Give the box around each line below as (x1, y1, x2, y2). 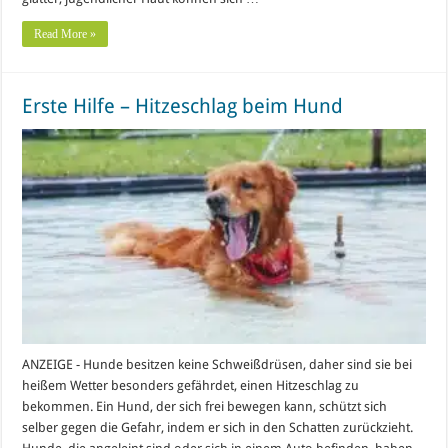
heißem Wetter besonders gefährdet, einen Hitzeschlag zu (22, 377, 360, 393)
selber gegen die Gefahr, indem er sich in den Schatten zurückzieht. (22, 419, 414, 435)
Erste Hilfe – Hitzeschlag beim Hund (22, 93, 344, 118)
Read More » (34, 26, 97, 41)
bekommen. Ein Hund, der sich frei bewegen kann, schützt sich (22, 398, 388, 414)
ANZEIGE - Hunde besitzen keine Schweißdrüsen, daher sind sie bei (22, 356, 413, 372)
